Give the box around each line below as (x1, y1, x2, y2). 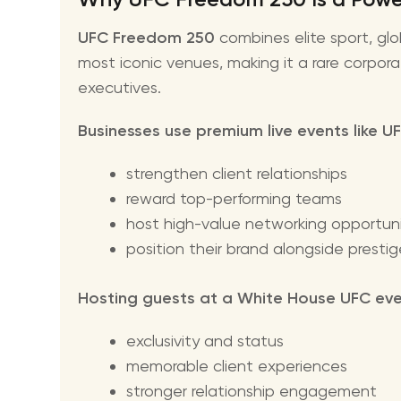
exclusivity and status (126, 331, 284, 351)
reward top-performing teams (126, 189, 342, 209)
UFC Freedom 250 (78, 28, 215, 48)
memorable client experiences (126, 356, 347, 376)
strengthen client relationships (126, 164, 347, 183)
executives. (78, 78, 161, 98)
